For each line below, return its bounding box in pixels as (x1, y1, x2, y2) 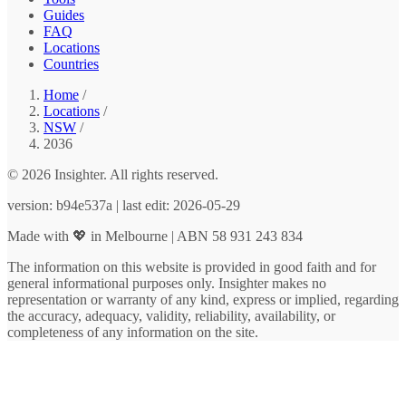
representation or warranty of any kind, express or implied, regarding (7, 292, 399, 308)
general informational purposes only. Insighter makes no (7, 275, 326, 292)
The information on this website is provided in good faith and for (7, 259, 376, 275)
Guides (43, 7, 84, 24)
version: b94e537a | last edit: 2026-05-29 (7, 198, 240, 214)
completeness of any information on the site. (7, 324, 258, 341)
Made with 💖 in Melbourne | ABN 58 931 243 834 (7, 228, 303, 245)
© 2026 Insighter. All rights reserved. (7, 167, 218, 183)
